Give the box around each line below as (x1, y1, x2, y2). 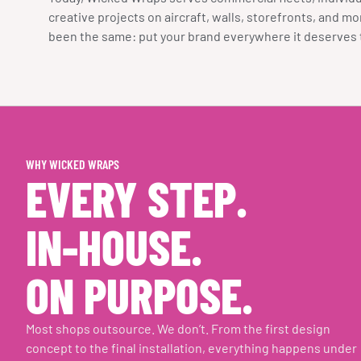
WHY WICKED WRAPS (26, 156, 119, 172)
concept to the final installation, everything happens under (26, 339, 357, 355)
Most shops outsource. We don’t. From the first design (26, 320, 330, 336)
